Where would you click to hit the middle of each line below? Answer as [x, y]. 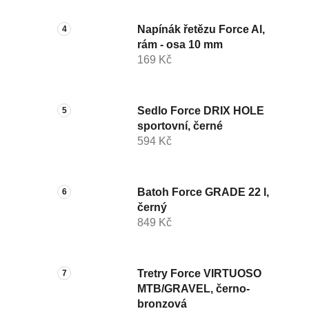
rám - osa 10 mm [180, 45]
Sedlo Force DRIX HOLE [201, 111]
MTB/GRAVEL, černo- [193, 289]
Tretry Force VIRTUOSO [199, 274]
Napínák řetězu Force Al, [201, 30]
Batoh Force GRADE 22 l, [203, 192]
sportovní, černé [180, 126]
